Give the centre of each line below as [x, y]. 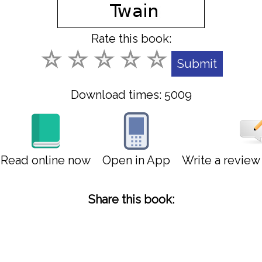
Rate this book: [131, 39]
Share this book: [131, 199]
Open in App [136, 160]
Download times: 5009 [131, 95]
